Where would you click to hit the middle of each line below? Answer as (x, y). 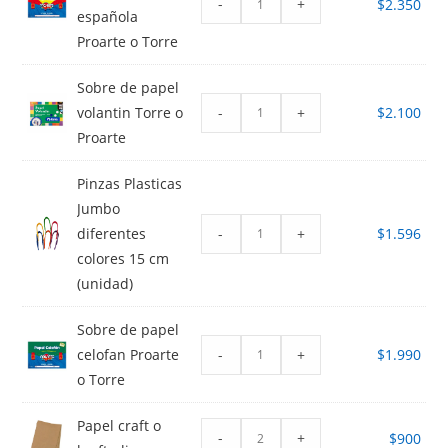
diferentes (112, 234)
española (108, 17)
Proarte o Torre (128, 42)
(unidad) (105, 284)
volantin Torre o (130, 113)
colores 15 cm (123, 259)
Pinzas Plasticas (130, 184)
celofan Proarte (128, 355)
